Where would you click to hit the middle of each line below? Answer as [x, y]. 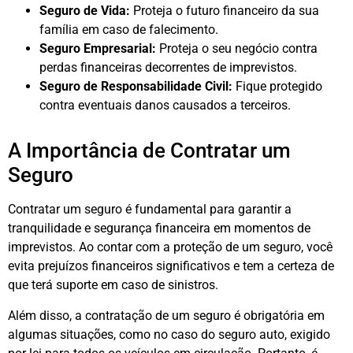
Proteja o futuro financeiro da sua [225, 11]
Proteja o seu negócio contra [237, 49]
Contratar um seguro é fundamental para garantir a [150, 210]
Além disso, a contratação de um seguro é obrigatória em [166, 315]
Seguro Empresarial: [98, 49]
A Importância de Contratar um [149, 151]
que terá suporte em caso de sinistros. [113, 285]
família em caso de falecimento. [129, 30]
